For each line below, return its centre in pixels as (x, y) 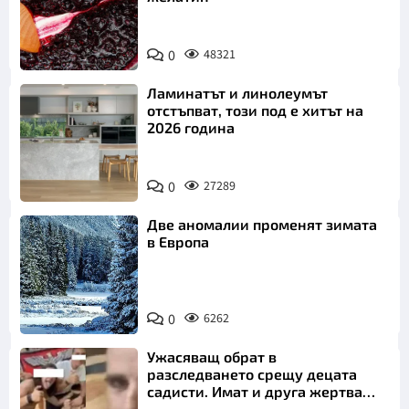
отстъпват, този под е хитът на (256, 110)
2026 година (191, 128)
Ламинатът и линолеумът (238, 93)
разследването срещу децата (252, 373)
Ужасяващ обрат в (212, 356)
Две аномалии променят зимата (262, 225)
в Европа (178, 242)
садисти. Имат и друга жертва (255, 391)
